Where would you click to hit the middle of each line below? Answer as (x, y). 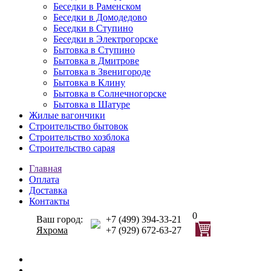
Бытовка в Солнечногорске (110, 93)
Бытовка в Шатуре (92, 104)
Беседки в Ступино (93, 28)
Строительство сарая (72, 148)
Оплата (44, 179)
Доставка (48, 190)
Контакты (49, 201)
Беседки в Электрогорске (106, 39)
